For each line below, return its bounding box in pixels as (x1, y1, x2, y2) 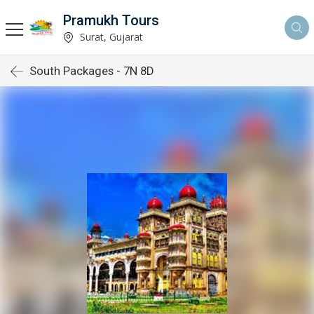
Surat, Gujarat (77, 29, 143, 43)
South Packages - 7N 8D (29, 64, 154, 78)
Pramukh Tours (63, 11, 159, 29)
